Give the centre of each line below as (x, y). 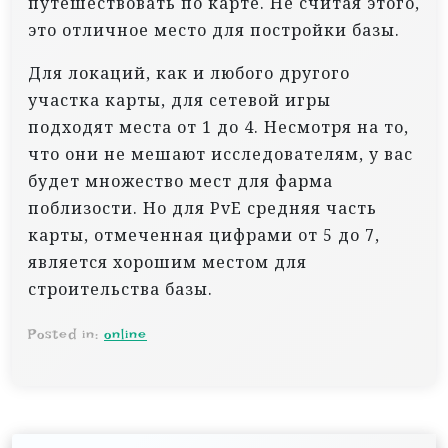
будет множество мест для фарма (180, 181)
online (125, 334)
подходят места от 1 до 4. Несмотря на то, (218, 127)
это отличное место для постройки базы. (214, 30)
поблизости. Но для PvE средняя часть (202, 208)
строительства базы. (120, 289)
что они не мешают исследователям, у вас (220, 154)
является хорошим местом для (167, 262)
